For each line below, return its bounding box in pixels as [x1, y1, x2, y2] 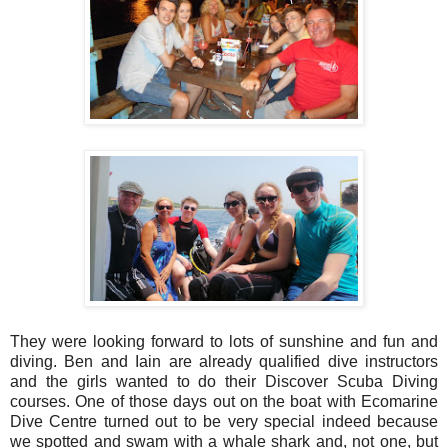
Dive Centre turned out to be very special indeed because [10, 413, 438, 431]
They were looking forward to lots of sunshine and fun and [10, 333, 438, 351]
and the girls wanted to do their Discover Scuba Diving [10, 373, 438, 391]
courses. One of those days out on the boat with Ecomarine [10, 393, 438, 411]
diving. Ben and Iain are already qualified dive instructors [10, 353, 438, 371]
